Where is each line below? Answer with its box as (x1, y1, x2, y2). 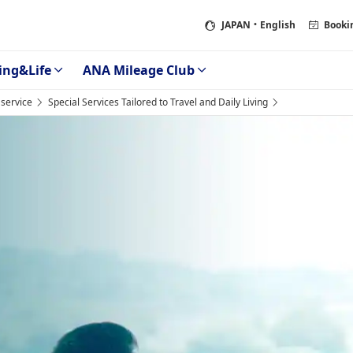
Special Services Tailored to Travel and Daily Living (48, 95, 268, 109)
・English (251, 18, 296, 32)
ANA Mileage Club (83, 61, 195, 79)
